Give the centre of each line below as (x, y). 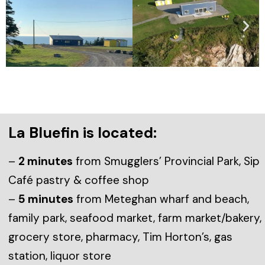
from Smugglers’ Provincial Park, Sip (166, 161)
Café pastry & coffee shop (80, 180)
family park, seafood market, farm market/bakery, (135, 218)
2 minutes (46, 161)
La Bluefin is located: (83, 132)
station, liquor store (60, 256)
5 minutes (46, 199)
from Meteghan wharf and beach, (161, 199)
